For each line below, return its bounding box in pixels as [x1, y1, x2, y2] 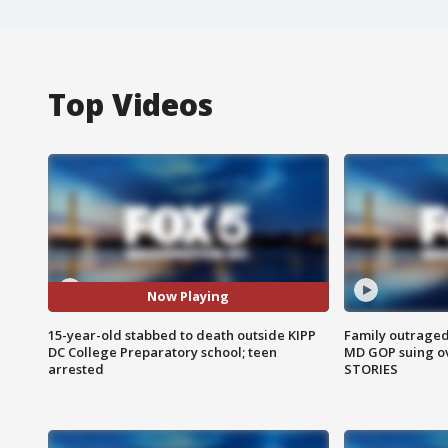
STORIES [343, 359, 398, 378]
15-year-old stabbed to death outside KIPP [48, 325, 316, 344]
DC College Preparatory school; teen [48, 342, 277, 361]
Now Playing [147, 287, 230, 306]
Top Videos [48, 83, 213, 125]
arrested [48, 359, 104, 378]
